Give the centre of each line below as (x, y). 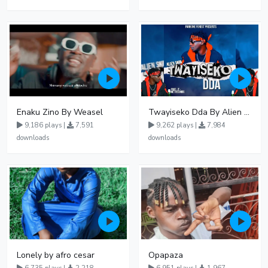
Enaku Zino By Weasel (60, 112)
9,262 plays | (176, 125)
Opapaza (166, 255)
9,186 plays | (45, 125)
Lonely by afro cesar (56, 255)
